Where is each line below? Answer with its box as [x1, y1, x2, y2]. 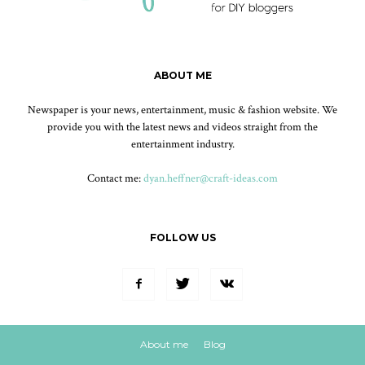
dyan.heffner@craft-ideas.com [143, 171, 278, 187]
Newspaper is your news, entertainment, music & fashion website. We [28, 103, 337, 118]
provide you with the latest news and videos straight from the [47, 120, 318, 135]
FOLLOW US [149, 231, 216, 244]
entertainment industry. [130, 137, 235, 152]
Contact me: [87, 171, 143, 187]
